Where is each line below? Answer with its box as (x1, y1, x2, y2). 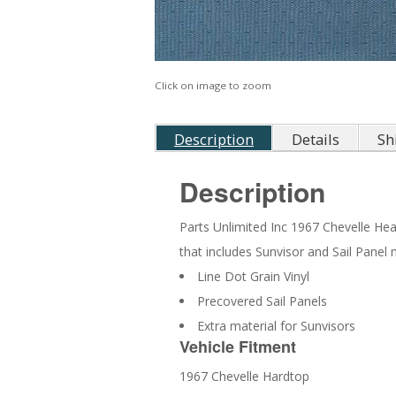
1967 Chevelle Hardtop (179, 368, 309, 385)
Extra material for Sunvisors (197, 317, 355, 335)
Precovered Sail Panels (197, 293, 327, 310)
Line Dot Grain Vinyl (197, 268, 309, 286)
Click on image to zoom (155, 79, 271, 93)
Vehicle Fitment (179, 335, 296, 359)
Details (292, 129, 339, 150)
